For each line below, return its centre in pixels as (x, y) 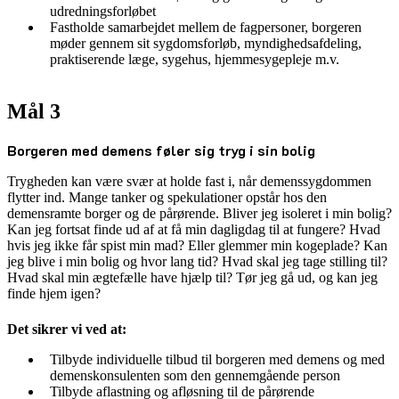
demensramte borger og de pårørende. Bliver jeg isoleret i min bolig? (199, 213)
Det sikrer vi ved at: (67, 329)
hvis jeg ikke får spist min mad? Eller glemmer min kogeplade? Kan (197, 245)
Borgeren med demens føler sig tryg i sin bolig (161, 150)
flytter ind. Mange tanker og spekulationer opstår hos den (167, 197)
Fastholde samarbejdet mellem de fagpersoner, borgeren (206, 27)
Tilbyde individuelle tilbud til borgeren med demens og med (217, 359)
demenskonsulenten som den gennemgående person (195, 375)
